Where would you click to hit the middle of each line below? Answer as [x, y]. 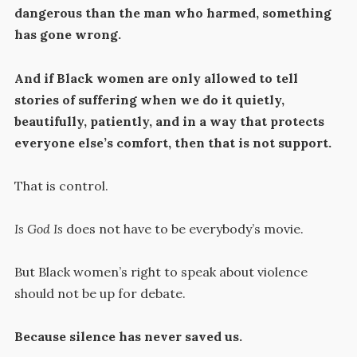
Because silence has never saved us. [128, 337]
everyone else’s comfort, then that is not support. [173, 142]
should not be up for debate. [100, 294]
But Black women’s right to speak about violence [161, 272]
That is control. [61, 185]
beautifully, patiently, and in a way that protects [169, 121]
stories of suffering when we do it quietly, [149, 99]
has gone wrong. [67, 35]
